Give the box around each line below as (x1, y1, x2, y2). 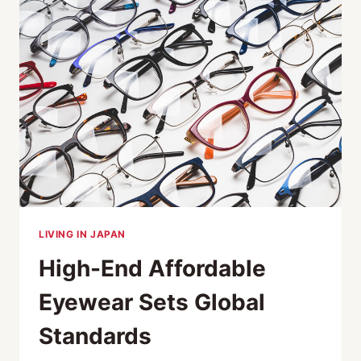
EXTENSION (107, 4, 176, 18)
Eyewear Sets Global (39, 288, 265, 317)
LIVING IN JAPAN (39, 228, 126, 241)
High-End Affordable (39, 255, 266, 283)
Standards (39, 322, 151, 351)
